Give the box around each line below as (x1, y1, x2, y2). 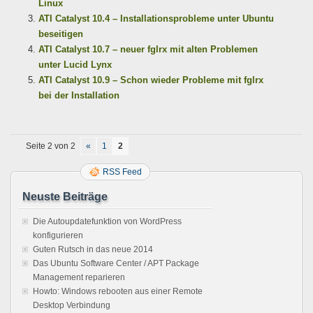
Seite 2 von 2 (26, 141, 75, 152)
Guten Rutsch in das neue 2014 (33, 245, 153, 255)
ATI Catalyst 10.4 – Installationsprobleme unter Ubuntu (38, 13, 274, 24)
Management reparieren (33, 272, 125, 283)
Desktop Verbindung (33, 300, 110, 311)
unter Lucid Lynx (38, 59, 112, 71)
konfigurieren (33, 231, 83, 241)
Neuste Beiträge (22, 191, 108, 203)
